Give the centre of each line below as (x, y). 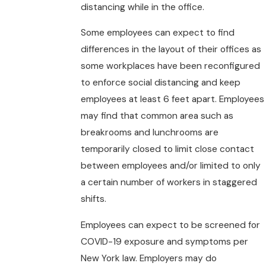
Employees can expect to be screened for (170, 225)
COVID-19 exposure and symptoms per (164, 241)
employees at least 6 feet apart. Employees (172, 99)
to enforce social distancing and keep (160, 83)
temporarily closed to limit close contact (167, 149)
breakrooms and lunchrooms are (149, 133)
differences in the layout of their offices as (171, 50)
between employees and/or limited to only (170, 166)
